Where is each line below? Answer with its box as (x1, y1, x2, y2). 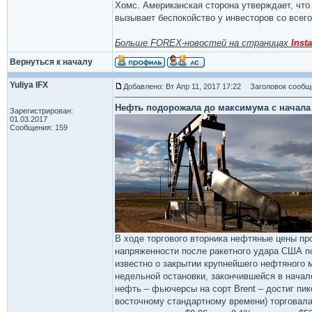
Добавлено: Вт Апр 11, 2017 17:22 (123, 82, 241, 91)
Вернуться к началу (10, 57, 93, 67)
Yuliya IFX (10, 80, 48, 90)
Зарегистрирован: (10, 107, 73, 115)
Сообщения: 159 (10, 123, 68, 132)
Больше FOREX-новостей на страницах (115, 38, 291, 48)
